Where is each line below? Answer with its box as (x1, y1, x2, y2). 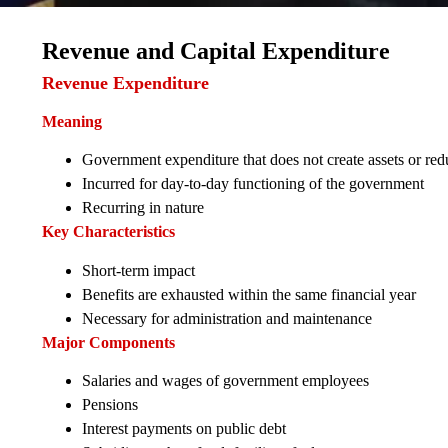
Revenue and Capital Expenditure (42, 37, 390, 64)
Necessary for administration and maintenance (82, 309, 372, 327)
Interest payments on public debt (82, 419, 286, 437)
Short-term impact (82, 261, 195, 279)
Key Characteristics (42, 223, 175, 241)
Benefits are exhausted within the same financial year (82, 285, 416, 303)
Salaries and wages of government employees (82, 371, 369, 389)
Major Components (42, 333, 175, 351)
